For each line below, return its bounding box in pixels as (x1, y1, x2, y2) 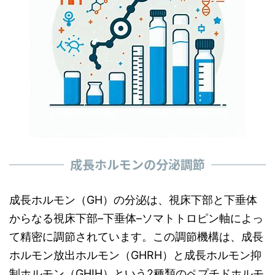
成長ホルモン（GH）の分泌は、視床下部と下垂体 (9, 193, 257, 206)
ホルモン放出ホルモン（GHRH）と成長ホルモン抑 (9, 249, 261, 261)
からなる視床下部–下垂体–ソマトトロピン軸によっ (9, 212, 263, 225)
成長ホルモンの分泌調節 (70, 155, 205, 173)
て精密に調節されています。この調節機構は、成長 (9, 230, 263, 243)
